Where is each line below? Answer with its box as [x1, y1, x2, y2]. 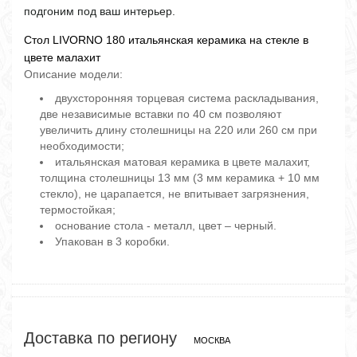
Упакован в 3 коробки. [55, 234, 170, 248]
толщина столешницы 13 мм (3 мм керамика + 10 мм [40, 171, 320, 184]
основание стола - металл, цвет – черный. [55, 218, 277, 232]
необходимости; [40, 139, 124, 152]
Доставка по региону [24, 328, 182, 347]
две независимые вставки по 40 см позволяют [40, 107, 281, 120]
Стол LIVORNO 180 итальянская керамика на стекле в [24, 33, 308, 46]
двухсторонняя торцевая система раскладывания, [55, 91, 319, 104]
